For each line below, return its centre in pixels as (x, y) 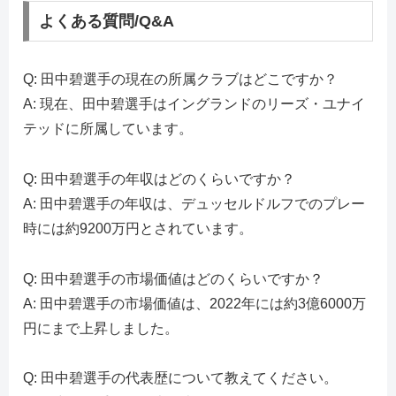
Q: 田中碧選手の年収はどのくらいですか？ (159, 179)
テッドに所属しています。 (108, 129)
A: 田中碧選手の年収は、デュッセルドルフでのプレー (194, 203)
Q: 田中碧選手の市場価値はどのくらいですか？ (173, 278)
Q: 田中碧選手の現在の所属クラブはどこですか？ (180, 80)
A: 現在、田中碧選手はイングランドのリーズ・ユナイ (194, 104)
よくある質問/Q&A (106, 22)
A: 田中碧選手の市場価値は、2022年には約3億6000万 (194, 303)
